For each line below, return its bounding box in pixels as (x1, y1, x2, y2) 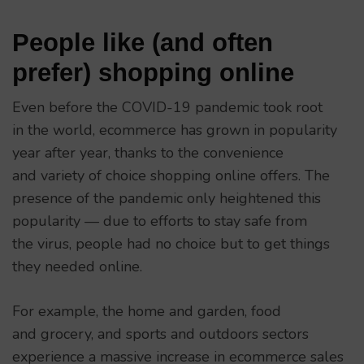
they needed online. (12, 257, 142, 277)
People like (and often (12, 28, 273, 57)
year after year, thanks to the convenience (12, 143, 284, 163)
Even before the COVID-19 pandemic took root (12, 97, 323, 118)
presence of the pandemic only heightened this (12, 188, 321, 209)
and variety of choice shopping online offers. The (12, 166, 330, 186)
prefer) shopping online (12, 58, 294, 87)
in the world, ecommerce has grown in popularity (12, 120, 337, 141)
